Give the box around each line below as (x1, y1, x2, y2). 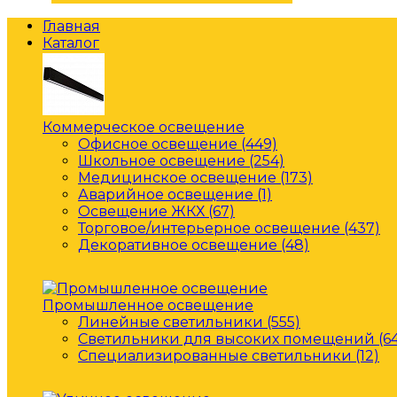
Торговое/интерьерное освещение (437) (78, 220, 380, 237)
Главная (43, 18, 100, 35)
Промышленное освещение (43, 297, 253, 314)
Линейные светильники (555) (78, 314, 300, 331)
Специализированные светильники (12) (78, 347, 379, 364)
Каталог (43, 35, 99, 51)
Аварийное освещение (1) (78, 186, 272, 203)
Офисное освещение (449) (78, 136, 277, 152)
